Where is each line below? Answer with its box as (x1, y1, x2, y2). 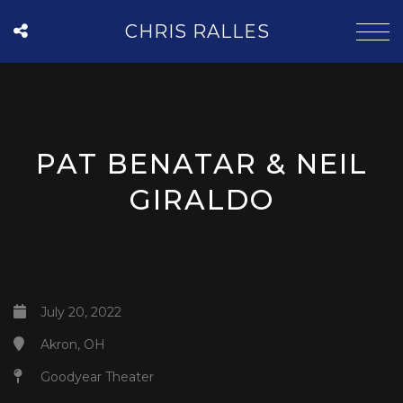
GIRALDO (129, 183, 274, 217)
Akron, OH (40, 336, 105, 353)
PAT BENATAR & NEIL (35, 147, 368, 181)
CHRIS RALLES (124, 21, 270, 42)
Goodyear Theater (40, 369, 154, 385)
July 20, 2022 (40, 304, 121, 320)
